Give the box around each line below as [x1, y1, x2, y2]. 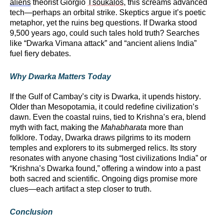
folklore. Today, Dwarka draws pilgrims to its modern [10, 133, 191, 142]
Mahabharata [101, 123, 147, 132]
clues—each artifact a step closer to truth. [10, 185, 152, 194]
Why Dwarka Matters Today [10, 72, 111, 81]
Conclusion [10, 208, 53, 217]
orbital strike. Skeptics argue [71, 8, 173, 17]
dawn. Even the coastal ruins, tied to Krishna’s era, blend [10, 113, 206, 122]
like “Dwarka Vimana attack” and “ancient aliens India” [10, 39, 197, 47]
